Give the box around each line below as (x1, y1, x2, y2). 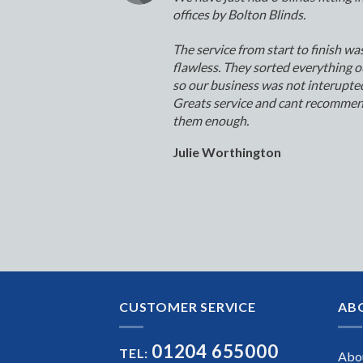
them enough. (173, 113, 249, 129)
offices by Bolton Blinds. (173, 6, 305, 23)
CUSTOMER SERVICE (119, 299, 256, 315)
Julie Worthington (173, 144, 281, 160)
